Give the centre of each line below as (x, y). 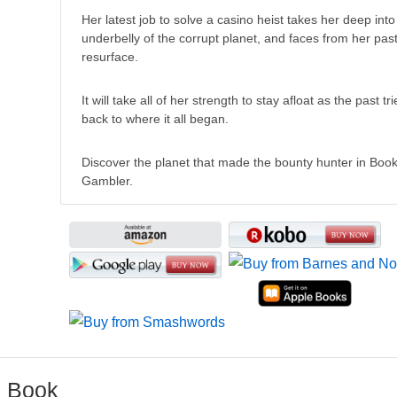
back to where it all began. (156, 118)
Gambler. (108, 180)
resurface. (110, 56)
